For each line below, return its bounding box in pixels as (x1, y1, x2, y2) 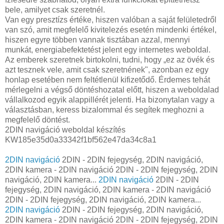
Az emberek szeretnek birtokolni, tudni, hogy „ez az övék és (5, 55, 214, 64)
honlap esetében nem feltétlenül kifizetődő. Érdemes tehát (5, 75, 210, 84)
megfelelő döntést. (5, 115, 70, 124)
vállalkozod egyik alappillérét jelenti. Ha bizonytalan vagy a (5, 95, 214, 104)
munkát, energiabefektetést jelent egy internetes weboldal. (5, 45, 210, 54)
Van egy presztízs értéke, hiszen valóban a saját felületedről (5, 15, 216, 24)
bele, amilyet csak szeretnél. (5, 5, 105, 14)
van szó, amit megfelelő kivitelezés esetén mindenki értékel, (5, 25, 216, 34)
